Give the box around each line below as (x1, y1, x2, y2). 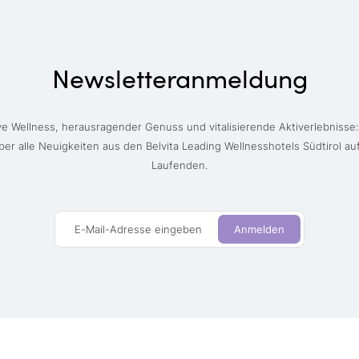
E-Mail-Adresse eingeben (75, 223, 202, 236)
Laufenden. (151, 159, 208, 171)
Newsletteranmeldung (51, 60, 308, 95)
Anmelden (234, 223, 284, 236)
